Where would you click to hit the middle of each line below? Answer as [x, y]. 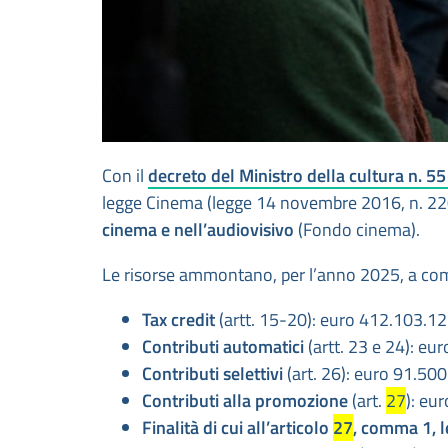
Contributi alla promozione [245, 401]
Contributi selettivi [212, 374]
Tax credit [178, 320]
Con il [125, 176]
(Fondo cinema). [357, 230]
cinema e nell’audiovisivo [198, 230]
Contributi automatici [223, 347]
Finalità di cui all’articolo [237, 428]
